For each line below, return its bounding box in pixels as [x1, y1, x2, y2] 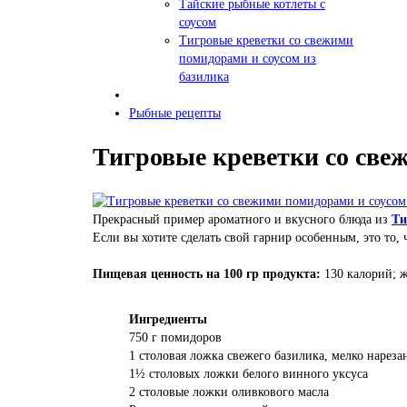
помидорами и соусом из [179, 51, 316, 65]
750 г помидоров [129, 331, 222, 344]
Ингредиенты [129, 313, 207, 326]
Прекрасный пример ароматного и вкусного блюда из [93, 213, 392, 226]
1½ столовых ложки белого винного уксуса [129, 367, 368, 381]
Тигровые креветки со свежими [179, 33, 353, 47]
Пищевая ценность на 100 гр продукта [93, 267, 316, 281]
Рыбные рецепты [129, 105, 221, 120]
